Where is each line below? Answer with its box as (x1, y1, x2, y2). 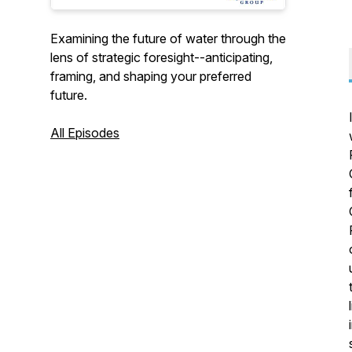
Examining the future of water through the (50, 31, 286, 46)
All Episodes (50, 125, 119, 141)
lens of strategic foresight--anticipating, (50, 49, 273, 65)
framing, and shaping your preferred (50, 68, 251, 84)
